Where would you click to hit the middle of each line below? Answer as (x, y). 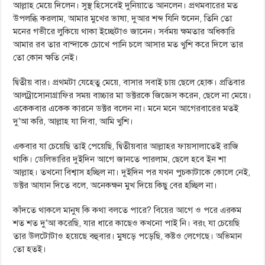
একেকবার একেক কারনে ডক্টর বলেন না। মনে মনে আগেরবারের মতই (126, 108)
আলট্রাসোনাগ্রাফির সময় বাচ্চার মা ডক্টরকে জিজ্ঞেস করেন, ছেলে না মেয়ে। (132, 95)
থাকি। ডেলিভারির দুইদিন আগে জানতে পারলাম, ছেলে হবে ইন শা (120, 159)
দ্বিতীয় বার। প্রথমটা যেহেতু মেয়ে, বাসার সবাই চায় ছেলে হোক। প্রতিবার (129, 82)
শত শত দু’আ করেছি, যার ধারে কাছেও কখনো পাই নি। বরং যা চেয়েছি (127, 223)
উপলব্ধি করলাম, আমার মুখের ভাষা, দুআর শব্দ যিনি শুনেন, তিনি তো (123, 18)
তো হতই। (30, 249)
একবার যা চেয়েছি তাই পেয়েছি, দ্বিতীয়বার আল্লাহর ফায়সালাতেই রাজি (126, 146)
